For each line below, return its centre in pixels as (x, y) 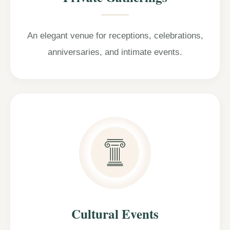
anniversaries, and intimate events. (115, 52)
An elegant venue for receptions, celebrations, (115, 35)
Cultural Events (115, 214)
